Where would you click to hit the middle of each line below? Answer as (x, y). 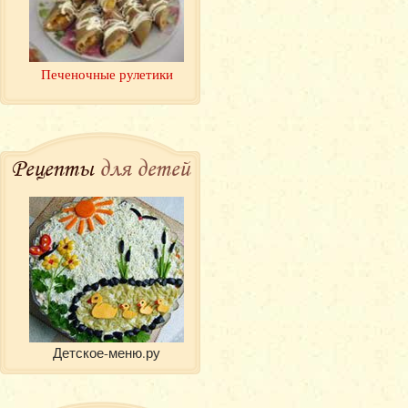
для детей (144, 168)
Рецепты (55, 168)
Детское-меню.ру (107, 353)
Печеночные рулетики (107, 74)
